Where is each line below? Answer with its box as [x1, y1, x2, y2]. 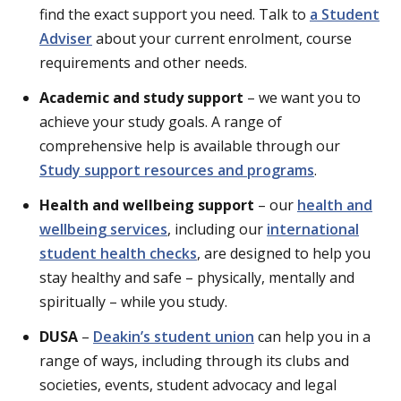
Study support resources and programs [39, 160, 314, 180]
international [267, 219, 359, 239]
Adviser [39, 29, 92, 48]
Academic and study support [39, 88, 243, 107]
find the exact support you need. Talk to [39, 4, 310, 24]
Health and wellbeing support [39, 195, 258, 215]
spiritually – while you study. [39, 292, 227, 311]
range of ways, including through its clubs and [39, 351, 349, 371]
